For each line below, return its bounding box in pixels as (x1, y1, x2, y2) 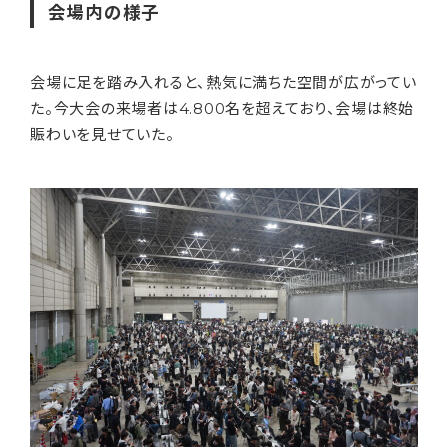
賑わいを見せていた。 (30, 124, 175, 144)
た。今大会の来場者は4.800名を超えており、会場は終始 (30, 98, 414, 118)
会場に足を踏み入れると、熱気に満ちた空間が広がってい (30, 72, 417, 92)
